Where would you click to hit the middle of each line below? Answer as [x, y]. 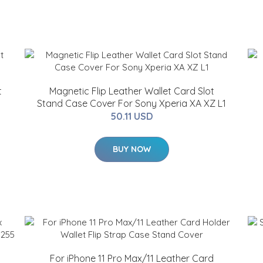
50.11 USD [131, 116]
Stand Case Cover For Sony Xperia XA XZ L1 [131, 103]
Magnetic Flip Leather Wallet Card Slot [131, 91]
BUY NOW [131, 149]
